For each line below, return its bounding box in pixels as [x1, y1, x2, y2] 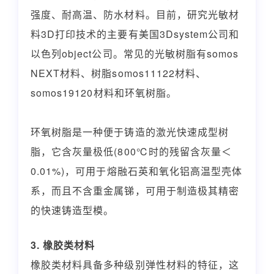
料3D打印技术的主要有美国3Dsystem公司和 [31, 26, 240, 41]
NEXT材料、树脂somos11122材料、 [31, 65, 207, 80]
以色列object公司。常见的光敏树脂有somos [31, 46, 239, 61]
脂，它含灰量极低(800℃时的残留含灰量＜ [31, 144, 232, 158]
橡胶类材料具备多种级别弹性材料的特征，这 [31, 257, 239, 272]
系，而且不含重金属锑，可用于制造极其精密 [31, 183, 239, 198]
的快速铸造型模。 [31, 202, 114, 217]
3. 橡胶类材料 [31, 237, 95, 252]
